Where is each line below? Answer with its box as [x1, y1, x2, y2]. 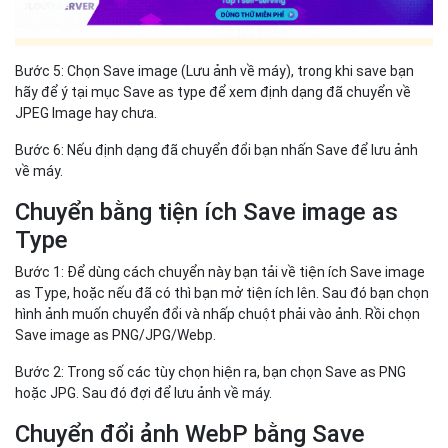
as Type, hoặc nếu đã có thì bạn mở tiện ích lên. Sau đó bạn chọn [15, 284, 429, 301]
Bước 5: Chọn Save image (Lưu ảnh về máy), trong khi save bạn [15, 62, 414, 79]
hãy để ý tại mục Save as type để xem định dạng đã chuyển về [15, 83, 411, 100]
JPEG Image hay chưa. [15, 104, 157, 121]
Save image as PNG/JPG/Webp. [15, 326, 216, 343]
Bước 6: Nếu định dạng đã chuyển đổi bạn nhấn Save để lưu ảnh [15, 141, 418, 158]
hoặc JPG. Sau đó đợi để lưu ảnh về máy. [15, 384, 272, 401]
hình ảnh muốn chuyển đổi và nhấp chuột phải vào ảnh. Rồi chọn [15, 305, 420, 322]
